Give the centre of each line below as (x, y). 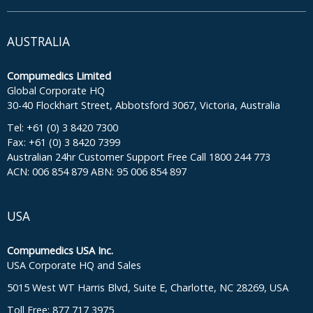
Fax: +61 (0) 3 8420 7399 (64, 142)
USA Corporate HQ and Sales (74, 265)
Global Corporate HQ (56, 90)
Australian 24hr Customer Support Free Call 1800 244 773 (139, 156)
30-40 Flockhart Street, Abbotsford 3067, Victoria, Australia (144, 105)
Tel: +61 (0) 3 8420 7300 (63, 127)
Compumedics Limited (59, 75)
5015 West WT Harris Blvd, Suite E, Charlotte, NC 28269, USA (148, 287)
